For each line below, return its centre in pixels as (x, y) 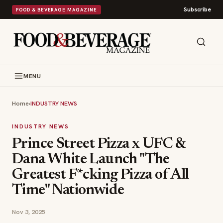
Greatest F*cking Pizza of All (101, 175)
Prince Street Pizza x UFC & (99, 144)
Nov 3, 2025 (29, 212)
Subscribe (197, 9)
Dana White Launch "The (91, 160)
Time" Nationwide (68, 191)
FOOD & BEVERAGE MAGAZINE (56, 9)
